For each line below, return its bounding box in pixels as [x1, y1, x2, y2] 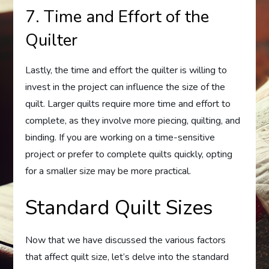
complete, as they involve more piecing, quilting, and [25, 114, 241, 128]
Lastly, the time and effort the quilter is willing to [25, 64, 228, 77]
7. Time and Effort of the [25, 5, 210, 29]
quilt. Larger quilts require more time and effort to [25, 97, 231, 111]
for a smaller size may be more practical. [25, 165, 192, 178]
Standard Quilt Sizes [25, 194, 213, 222]
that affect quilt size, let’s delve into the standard [25, 250, 229, 264]
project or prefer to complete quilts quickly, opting [25, 148, 233, 162]
